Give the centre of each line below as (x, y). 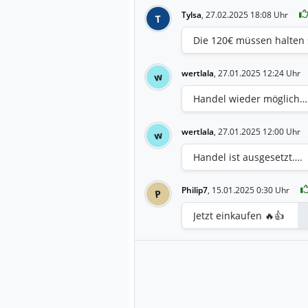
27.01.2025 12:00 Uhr (259, 131)
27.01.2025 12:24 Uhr (259, 73)
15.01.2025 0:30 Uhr (251, 190)
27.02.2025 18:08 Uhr (247, 14)
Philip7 (195, 190)
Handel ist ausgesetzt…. (248, 157)
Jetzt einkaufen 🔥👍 (239, 215)
